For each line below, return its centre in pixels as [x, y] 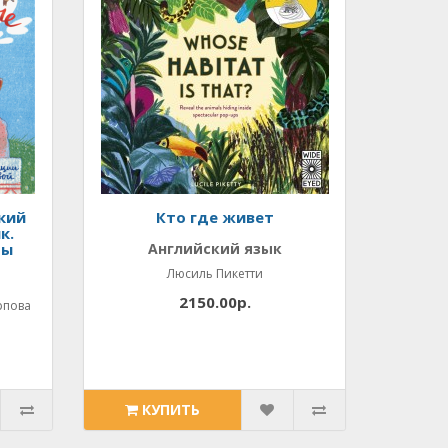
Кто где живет [214, 217]
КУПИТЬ [171, 409]
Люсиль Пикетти [214, 273]
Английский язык [214, 248]
